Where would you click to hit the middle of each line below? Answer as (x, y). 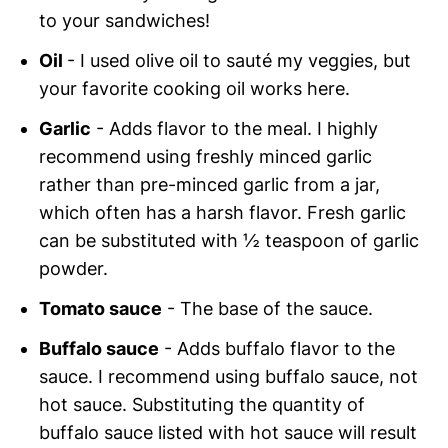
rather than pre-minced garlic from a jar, (210, 184)
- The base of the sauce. (268, 308)
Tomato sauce (101, 308)
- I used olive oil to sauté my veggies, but (239, 60)
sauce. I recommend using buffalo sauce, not (229, 376)
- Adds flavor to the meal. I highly (235, 128)
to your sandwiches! (125, 20)
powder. (74, 268)
